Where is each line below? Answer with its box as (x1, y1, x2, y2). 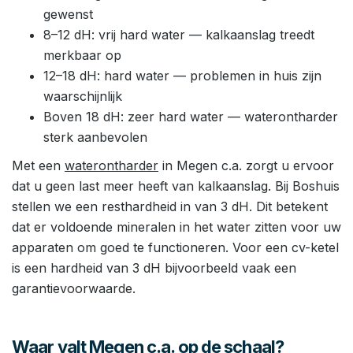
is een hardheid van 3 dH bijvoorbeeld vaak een (12, 260, 296, 276)
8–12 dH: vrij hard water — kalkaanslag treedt (43, 27, 314, 43)
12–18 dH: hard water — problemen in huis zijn (43, 68, 321, 84)
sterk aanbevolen (43, 129, 147, 145)
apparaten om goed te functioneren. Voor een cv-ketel (12, 240, 339, 255)
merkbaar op (43, 47, 121, 63)
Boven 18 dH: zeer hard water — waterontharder (43, 109, 338, 124)
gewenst (43, 6, 93, 22)
